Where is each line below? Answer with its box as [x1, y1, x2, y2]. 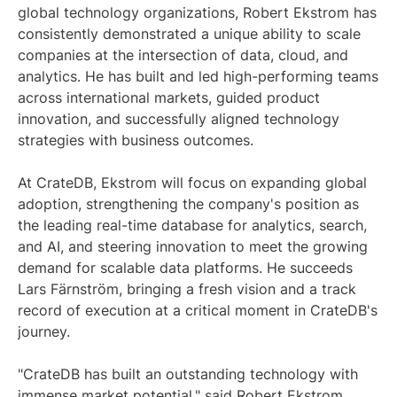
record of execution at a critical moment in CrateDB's [18, 300, 378, 319]
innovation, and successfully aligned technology [18, 109, 339, 128]
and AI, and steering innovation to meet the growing [18, 237, 368, 255]
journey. [18, 322, 70, 340]
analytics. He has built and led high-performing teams [18, 66, 378, 85]
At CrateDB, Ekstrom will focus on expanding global [18, 173, 367, 191]
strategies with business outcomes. [18, 130, 253, 149]
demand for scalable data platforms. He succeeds [18, 258, 353, 276]
